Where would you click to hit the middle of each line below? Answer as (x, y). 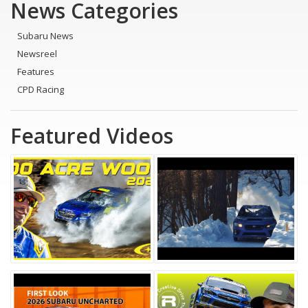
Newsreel (37, 54)
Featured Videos (92, 136)
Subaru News (45, 36)
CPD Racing (41, 90)
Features (36, 72)
